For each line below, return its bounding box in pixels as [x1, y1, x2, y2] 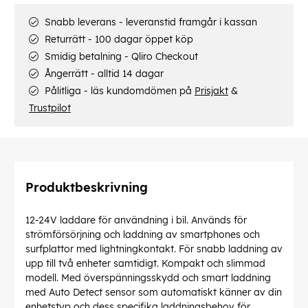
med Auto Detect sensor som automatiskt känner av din [25, 286, 282, 299]
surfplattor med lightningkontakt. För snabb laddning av [25, 243, 283, 256]
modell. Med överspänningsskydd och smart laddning [25, 272, 271, 285]
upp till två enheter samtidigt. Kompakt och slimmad [25, 257, 265, 270]
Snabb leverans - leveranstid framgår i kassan [42, 16, 257, 29]
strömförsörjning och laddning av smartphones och [25, 228, 260, 241]
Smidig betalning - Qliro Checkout [42, 50, 198, 63]
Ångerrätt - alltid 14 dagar [42, 67, 164, 80]
